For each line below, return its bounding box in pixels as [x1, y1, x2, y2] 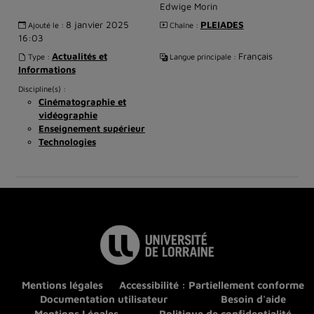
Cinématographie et [38, 95, 126, 107]
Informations [18, 64, 76, 76]
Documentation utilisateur [40, 293, 168, 306]
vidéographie [38, 109, 97, 121]
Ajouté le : [25, 20, 66, 29]
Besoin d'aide [220, 293, 286, 306]
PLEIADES [200, 18, 244, 30]
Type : [25, 52, 52, 62]
